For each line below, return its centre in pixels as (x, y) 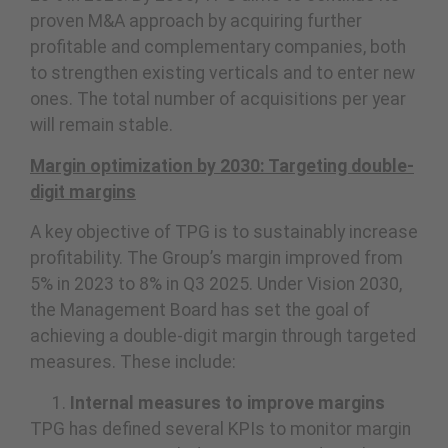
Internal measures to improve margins (227, 402)
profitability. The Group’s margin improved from (216, 258)
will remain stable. (101, 125)
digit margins (83, 191)
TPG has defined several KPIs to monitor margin (220, 428)
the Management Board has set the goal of (200, 310)
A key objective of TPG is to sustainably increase (224, 232)
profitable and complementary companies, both (218, 47)
